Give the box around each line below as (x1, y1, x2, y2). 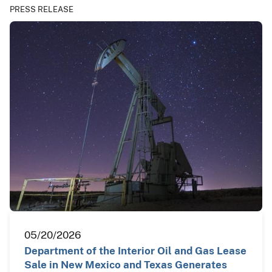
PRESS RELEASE (10, 5, 73, 15)
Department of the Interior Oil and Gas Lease (24, 244, 246, 257)
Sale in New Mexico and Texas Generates (24, 258, 227, 271)
